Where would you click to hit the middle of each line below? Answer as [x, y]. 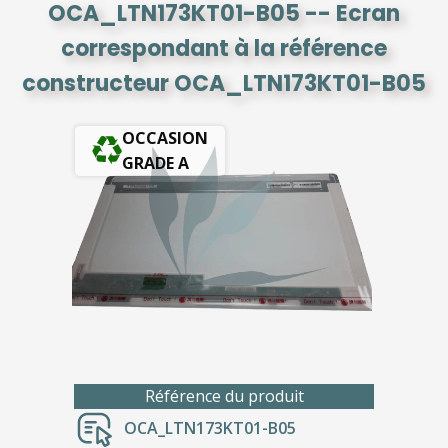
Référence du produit [224, 395]
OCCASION [165, 138]
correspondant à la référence [224, 48]
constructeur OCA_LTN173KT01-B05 [224, 83]
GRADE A [155, 163]
